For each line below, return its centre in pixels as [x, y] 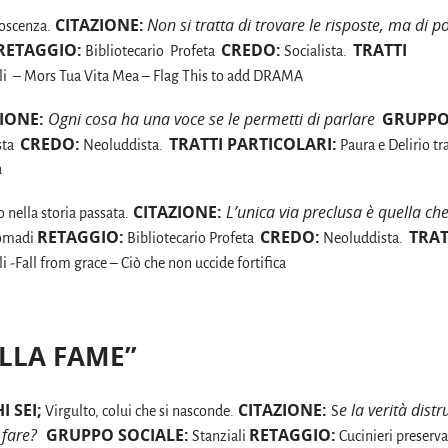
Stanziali [219, 435]
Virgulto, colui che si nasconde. [138, 410]
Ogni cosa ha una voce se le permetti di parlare [211, 118]
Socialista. [317, 50]
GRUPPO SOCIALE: [117, 434]
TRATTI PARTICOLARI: [253, 143]
